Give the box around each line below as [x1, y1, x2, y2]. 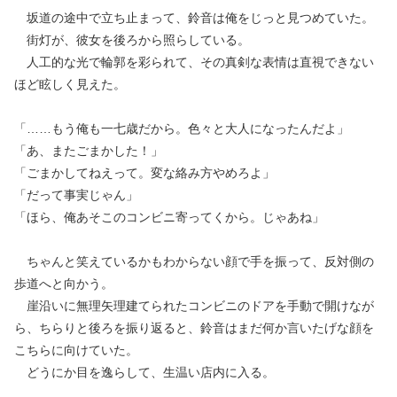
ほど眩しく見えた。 [14, 77, 126, 91]
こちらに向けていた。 [14, 343, 138, 357]
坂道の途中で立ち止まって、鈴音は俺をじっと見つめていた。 [14, 11, 374, 25]
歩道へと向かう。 [14, 276, 113, 291]
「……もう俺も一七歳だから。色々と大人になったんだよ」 [14, 121, 349, 136]
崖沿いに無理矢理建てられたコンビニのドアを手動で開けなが [14, 299, 374, 313]
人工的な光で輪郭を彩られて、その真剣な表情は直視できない [14, 55, 374, 69]
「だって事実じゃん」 [14, 188, 138, 202]
